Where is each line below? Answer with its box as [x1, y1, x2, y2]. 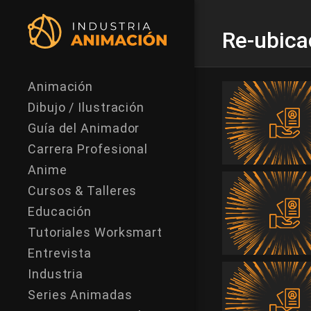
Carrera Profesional [28, 142, 149, 156]
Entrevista [28, 246, 92, 260]
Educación [28, 204, 92, 219]
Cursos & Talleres [28, 183, 137, 198]
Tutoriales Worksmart [28, 225, 162, 239]
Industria [28, 267, 84, 281]
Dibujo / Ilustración [28, 100, 144, 115]
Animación [28, 79, 94, 94]
